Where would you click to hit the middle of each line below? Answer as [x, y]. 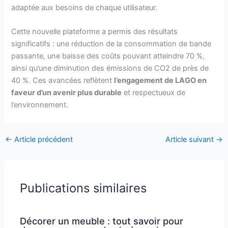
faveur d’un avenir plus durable [67, 93]
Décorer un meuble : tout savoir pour [102, 221]
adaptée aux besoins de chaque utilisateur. [84, 7]
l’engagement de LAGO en [161, 81]
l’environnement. [40, 105]
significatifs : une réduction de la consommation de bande [111, 44]
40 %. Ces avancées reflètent [63, 81]
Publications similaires [83, 188]
